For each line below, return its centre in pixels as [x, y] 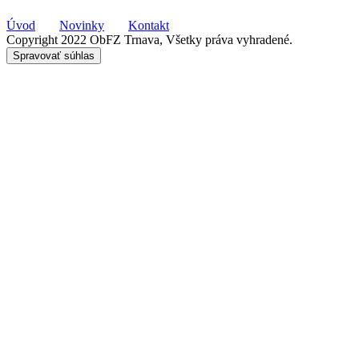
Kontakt [149, 26]
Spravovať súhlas [54, 56]
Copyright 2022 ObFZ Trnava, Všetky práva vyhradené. [149, 40]
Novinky [82, 26]
